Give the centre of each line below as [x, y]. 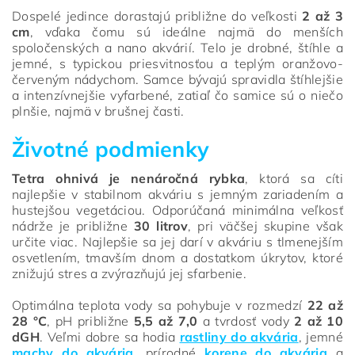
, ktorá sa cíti [294, 178]
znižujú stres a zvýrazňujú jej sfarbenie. [130, 273]
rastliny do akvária [239, 336]
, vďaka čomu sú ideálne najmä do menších [186, 31]
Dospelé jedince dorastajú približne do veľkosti [157, 15]
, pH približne [90, 321]
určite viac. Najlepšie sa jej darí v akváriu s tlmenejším [177, 241]
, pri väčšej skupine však [265, 225]
